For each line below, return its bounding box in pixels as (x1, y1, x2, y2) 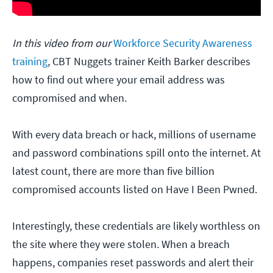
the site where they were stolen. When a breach (12, 236, 230, 251)
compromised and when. (12, 90, 129, 105)
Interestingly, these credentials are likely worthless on (12, 218, 260, 233)
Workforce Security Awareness (113, 35, 252, 50)
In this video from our (12, 35, 113, 50)
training (12, 54, 48, 68)
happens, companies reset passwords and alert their (12, 255, 253, 269)
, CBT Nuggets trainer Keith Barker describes (48, 54, 250, 68)
